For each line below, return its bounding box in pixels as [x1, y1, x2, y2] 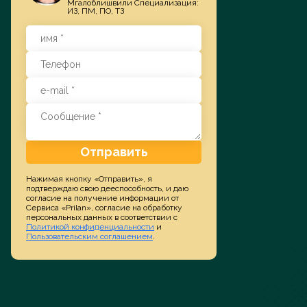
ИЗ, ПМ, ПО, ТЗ [67, 6, 124, 16]
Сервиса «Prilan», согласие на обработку [26, 203, 182, 212]
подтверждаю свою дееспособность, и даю [26, 184, 188, 193]
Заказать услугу [15, 24, 96, 35]
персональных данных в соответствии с [26, 212, 177, 222]
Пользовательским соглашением [26, 232, 153, 241]
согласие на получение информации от [26, 193, 179, 203]
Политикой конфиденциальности [26, 222, 154, 232]
